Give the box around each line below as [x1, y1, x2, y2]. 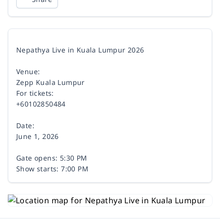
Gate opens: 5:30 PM [16, 153, 87, 163]
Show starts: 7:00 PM [16, 164, 88, 173]
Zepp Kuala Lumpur [16, 78, 85, 87]
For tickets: [16, 88, 54, 98]
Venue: [16, 67, 40, 76]
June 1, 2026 [16, 132, 59, 141]
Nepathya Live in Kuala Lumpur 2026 [16, 45, 144, 55]
